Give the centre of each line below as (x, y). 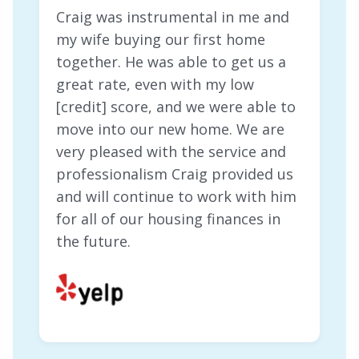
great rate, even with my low (155, 85)
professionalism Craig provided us (175, 174)
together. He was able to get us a (171, 62)
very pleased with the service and (171, 152)
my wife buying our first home (161, 40)
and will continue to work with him (177, 197)
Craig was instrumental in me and (173, 17)
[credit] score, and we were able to (176, 107)
